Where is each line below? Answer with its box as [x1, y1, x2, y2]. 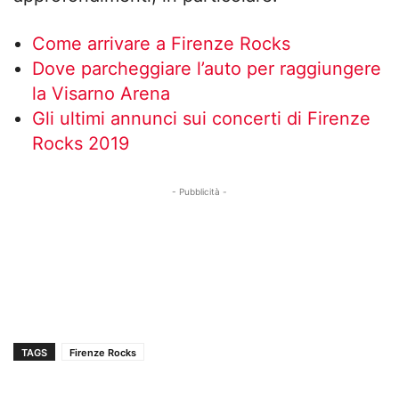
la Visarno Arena [32, 82, 170, 104]
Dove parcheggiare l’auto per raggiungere [32, 57, 381, 79]
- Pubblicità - [172, 185, 227, 197]
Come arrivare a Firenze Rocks [32, 32, 290, 54]
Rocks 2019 [32, 132, 129, 154]
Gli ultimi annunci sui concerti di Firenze [32, 107, 370, 129]
